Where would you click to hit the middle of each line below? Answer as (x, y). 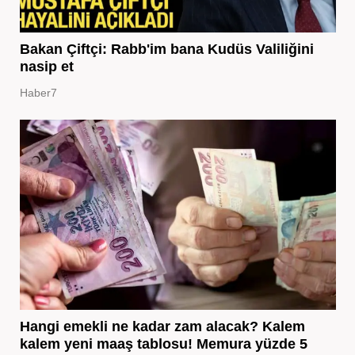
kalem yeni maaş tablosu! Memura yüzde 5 (163, 344)
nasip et (46, 66)
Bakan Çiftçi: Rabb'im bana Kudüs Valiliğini (166, 49)
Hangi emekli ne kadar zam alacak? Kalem (162, 326)
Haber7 (38, 92)
